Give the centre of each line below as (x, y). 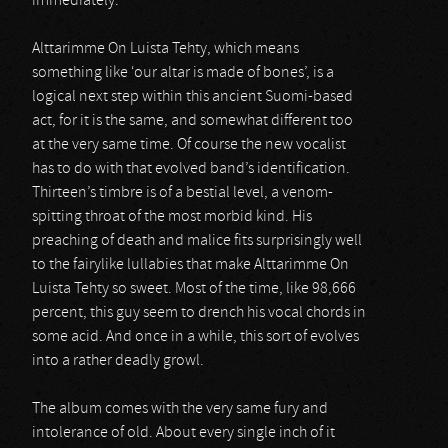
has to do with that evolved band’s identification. (191, 169)
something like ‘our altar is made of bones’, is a (183, 73)
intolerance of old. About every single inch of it (183, 433)
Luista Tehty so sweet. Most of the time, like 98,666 (194, 289)
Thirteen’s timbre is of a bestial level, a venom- (182, 193)
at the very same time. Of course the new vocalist (189, 145)
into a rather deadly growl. (118, 361)
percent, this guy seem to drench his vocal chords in (199, 313)
